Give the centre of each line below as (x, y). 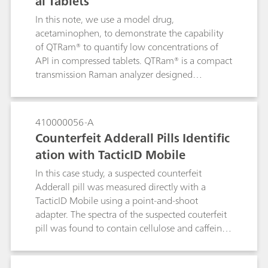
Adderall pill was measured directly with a (121, 187)
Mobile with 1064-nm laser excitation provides (130, 255)
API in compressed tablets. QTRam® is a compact (134, 60)
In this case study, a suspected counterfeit (118, 173)
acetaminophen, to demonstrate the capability (129, 33)
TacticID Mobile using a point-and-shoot (117, 200)
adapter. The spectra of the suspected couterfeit (131, 214)
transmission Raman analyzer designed (114, 74)
